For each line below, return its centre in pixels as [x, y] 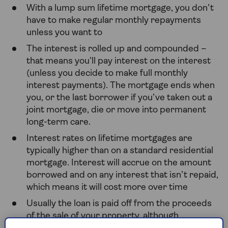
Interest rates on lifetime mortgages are [109, 139]
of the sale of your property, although [103, 216]
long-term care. [59, 122]
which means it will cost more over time [107, 188]
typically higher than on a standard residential [120, 151]
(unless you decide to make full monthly [107, 74]
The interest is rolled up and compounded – [117, 49]
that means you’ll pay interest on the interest [119, 61]
